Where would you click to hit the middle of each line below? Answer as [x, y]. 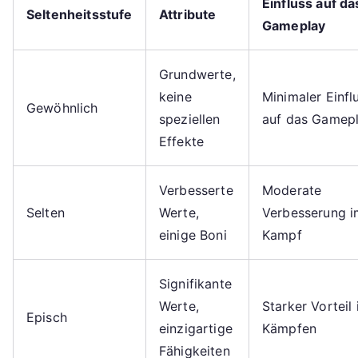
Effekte [182, 141]
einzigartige [196, 328]
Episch [47, 317]
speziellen [190, 119]
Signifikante [195, 283]
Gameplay [294, 25]
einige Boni [193, 235]
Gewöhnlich [62, 107]
